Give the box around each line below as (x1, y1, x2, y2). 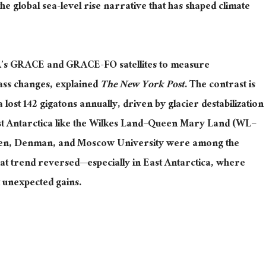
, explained (50, 75, 100, 96)
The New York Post (100, 75, 185, 96)
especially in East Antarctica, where (87, 154, 245, 174)
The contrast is (187, 75, 255, 96)
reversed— (38, 154, 87, 174)
